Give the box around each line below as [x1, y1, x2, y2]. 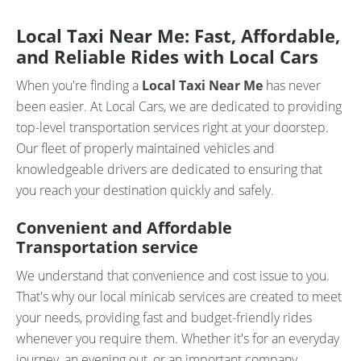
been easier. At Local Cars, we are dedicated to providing [16, 98, 342, 116]
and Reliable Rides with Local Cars [16, 44, 318, 69]
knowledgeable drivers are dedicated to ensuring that [16, 160, 322, 179]
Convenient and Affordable [16, 217, 232, 239]
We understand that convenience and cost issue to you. [16, 267, 330, 285]
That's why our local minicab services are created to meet [16, 288, 342, 306]
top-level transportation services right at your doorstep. [16, 118, 329, 137]
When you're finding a [16, 77, 142, 95]
